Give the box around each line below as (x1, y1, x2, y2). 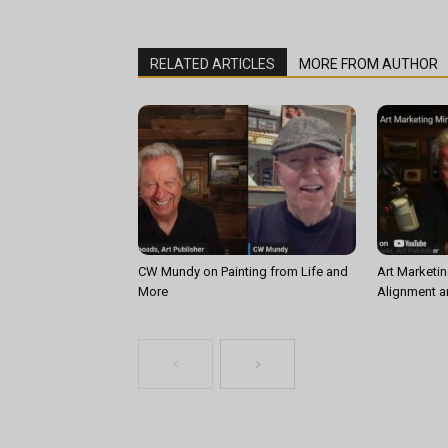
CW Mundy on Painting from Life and (138, 264, 348, 280)
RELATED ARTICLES (150, 56, 275, 73)
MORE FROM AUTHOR (299, 56, 438, 73)
